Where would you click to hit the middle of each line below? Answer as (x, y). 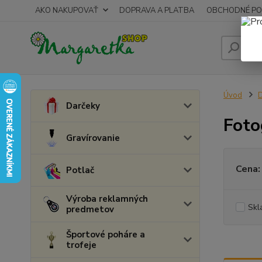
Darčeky (83, 106)
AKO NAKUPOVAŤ (67, 11)
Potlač (80, 170)
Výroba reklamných (107, 199)
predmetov (90, 209)
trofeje (81, 245)
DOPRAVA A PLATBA (157, 11)
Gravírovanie (93, 138)
